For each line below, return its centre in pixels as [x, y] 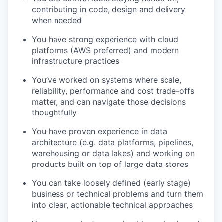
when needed [57, 20]
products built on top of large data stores [110, 164]
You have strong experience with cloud [105, 39]
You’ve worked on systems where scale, [107, 80]
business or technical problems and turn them [117, 194]
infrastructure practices [76, 61]
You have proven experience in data [99, 131]
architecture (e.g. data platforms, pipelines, [112, 142]
